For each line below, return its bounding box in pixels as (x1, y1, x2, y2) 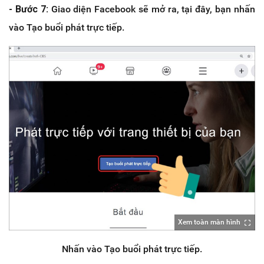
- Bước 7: (9, 3, 51, 15)
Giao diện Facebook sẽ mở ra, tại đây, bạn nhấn (51, 3, 255, 15)
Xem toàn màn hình (178, 218, 240, 227)
